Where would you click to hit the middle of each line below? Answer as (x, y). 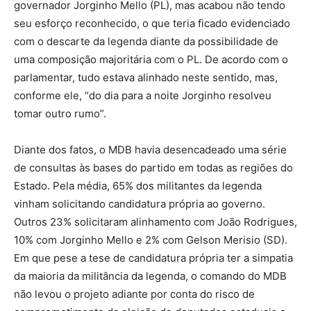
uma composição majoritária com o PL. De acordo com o (151, 60)
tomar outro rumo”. (60, 114)
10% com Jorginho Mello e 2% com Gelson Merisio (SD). (151, 240)
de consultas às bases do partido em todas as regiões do (153, 168)
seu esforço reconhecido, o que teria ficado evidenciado (152, 24)
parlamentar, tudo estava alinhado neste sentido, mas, (146, 78)
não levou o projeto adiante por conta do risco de (134, 294)
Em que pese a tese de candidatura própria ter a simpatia (153, 258)
